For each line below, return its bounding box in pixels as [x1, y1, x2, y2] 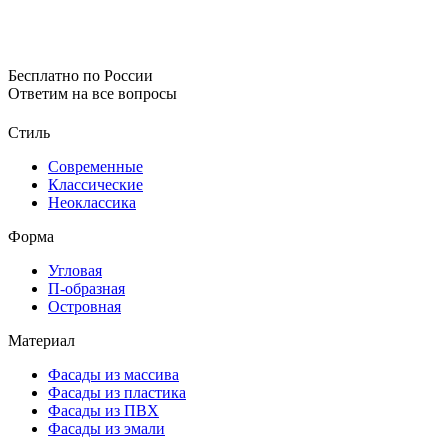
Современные [48, 158, 143, 175]
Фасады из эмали [48, 420, 165, 437]
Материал [8, 332, 75, 349]
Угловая [48, 262, 102, 279]
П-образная [48, 280, 125, 297]
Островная [48, 298, 121, 315]
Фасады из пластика [48, 384, 186, 401]
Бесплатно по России [8, 67, 153, 84]
